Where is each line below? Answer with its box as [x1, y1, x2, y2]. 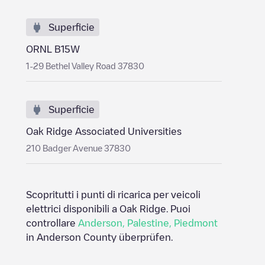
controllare [26, 218, 78, 228]
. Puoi [166, 204, 190, 214]
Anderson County [37, 232, 117, 242]
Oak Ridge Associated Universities [26, 127, 182, 136]
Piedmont [174, 218, 218, 228]
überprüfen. [117, 232, 173, 242]
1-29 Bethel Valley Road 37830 [26, 62, 144, 70]
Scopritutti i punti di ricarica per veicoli [26, 190, 201, 199]
